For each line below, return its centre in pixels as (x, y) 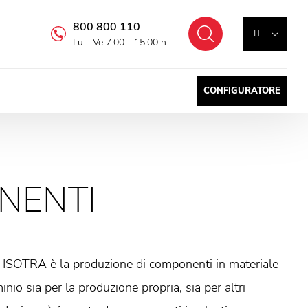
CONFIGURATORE (242, 91)
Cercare (277, 34)
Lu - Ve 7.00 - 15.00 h (120, 42)
